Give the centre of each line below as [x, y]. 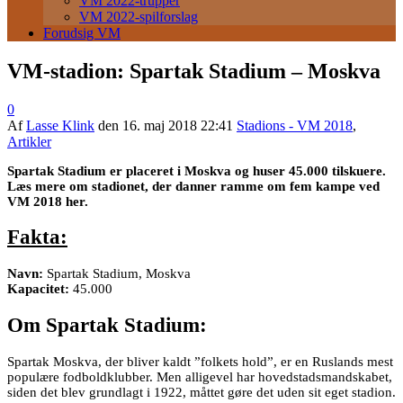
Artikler [29, 141]
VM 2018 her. [48, 201]
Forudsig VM [82, 33]
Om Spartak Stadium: [107, 325]
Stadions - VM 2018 [295, 125]
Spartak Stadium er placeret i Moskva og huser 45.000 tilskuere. [197, 170]
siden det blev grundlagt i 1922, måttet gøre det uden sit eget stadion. [201, 392]
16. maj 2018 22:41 [178, 125]
